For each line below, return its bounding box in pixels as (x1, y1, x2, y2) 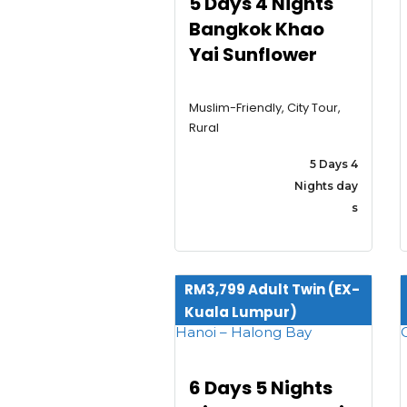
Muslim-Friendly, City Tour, (189, 98, 341, 116)
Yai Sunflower (189, 41, 317, 67)
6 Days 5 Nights (189, 374, 333, 401)
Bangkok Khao (189, 15, 324, 42)
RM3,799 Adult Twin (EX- (184, 279, 360, 299)
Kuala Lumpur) (184, 302, 297, 322)
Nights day (293, 179, 358, 194)
